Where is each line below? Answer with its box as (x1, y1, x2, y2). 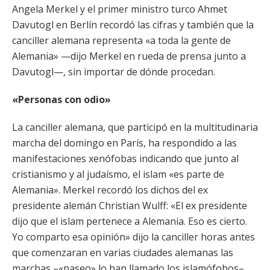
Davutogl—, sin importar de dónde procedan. (12, 65, 215, 78)
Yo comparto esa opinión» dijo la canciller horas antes (12, 230, 255, 243)
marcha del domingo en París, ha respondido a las (12, 136, 237, 149)
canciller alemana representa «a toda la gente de (12, 34, 231, 47)
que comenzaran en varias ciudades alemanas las (12, 246, 233, 259)
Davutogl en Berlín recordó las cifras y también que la (12, 18, 254, 31)
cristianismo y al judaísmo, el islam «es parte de (12, 168, 224, 181)
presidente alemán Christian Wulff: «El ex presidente (12, 199, 247, 212)
